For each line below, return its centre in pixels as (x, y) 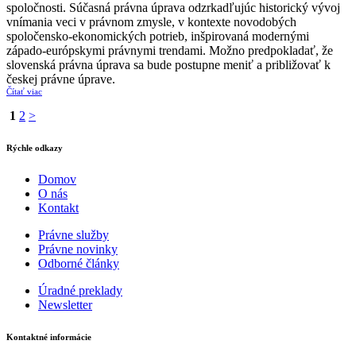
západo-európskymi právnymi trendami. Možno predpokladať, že (170, 50)
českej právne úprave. (61, 79)
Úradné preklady (80, 290)
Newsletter (65, 304)
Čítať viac (24, 91)
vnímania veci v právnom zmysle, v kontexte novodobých (151, 22)
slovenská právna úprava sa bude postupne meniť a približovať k (168, 65)
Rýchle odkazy (35, 147)
